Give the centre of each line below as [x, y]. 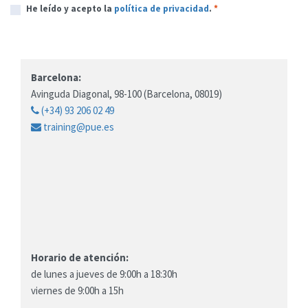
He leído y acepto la [70, 9]
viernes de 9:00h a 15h [77, 290]
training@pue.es [78, 126]
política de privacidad [161, 9]
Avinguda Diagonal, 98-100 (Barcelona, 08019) [126, 93]
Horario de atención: [80, 257]
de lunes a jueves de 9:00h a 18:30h [104, 274]
